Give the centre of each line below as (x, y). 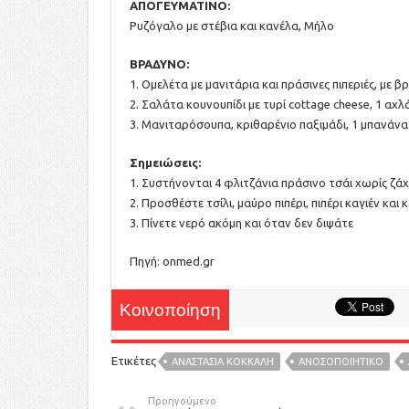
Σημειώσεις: (165, 162)
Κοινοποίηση (170, 311)
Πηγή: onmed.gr (172, 261)
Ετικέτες (134, 360)
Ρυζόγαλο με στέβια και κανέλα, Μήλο (232, 25)
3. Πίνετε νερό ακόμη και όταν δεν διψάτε (241, 222)
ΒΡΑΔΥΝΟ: (159, 63)
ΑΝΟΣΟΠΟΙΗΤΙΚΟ (341, 361)
